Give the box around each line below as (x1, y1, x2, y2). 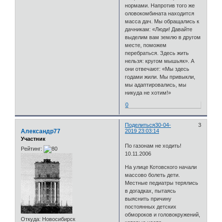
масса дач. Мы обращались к (125, 18, 200, 25)
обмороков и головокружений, (125, 211, 201, 218)
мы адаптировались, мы (125, 82, 187, 88)
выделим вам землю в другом (125, 34, 201, 41)
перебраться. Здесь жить (125, 50, 189, 56)
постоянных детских (125, 203, 177, 210)
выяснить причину (125, 195, 172, 202)
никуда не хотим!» (125, 90, 171, 96)
